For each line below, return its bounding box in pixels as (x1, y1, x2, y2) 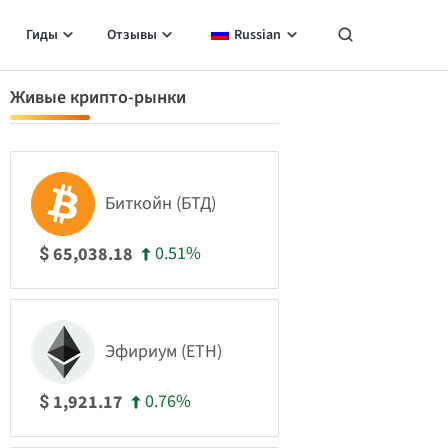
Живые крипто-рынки (10, 85, 186, 110)
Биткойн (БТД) (105, 191, 216, 216)
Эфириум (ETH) (105, 339, 222, 364)
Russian (234, 25, 281, 45)
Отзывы (106, 25, 157, 45)
